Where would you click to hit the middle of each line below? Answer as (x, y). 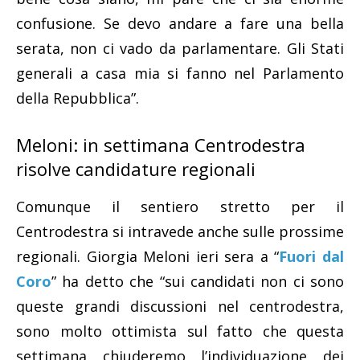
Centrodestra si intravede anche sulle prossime (180, 232)
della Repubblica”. (78, 98)
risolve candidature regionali (136, 169)
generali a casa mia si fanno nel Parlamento (180, 74)
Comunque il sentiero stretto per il (180, 207)
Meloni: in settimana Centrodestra (161, 145)
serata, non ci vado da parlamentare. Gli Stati (180, 49)
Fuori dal (312, 257)
